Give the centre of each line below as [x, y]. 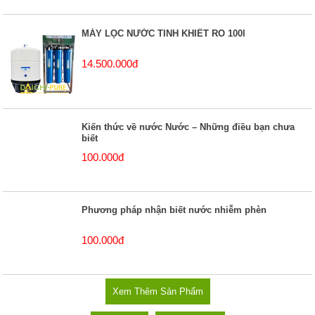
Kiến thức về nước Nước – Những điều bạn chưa [188, 127]
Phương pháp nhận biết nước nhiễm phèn [174, 210]
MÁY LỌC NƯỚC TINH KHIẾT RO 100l [164, 34]
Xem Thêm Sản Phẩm [157, 291]
